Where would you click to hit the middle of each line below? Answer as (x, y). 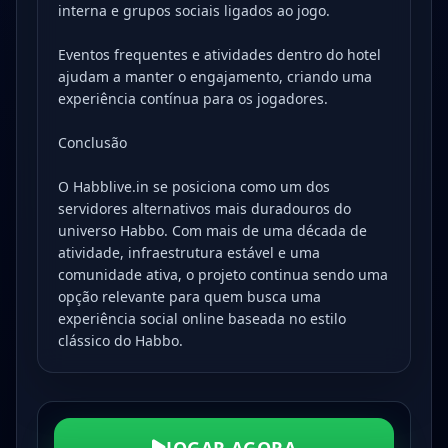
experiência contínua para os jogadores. (193, 98)
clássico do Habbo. (120, 340)
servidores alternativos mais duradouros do (204, 208)
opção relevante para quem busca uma (189, 296)
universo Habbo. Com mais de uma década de (212, 230)
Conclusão (92, 142)
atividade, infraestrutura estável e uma (189, 252)
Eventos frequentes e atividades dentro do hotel (219, 54)
